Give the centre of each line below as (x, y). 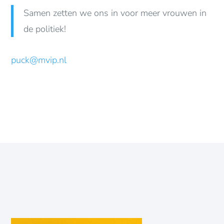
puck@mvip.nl (39, 60)
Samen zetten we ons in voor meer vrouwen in (115, 13)
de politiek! (45, 29)
